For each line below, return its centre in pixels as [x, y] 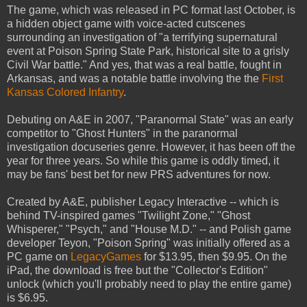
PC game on [39, 256]
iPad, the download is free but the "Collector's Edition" [137, 270]
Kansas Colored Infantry [65, 92]
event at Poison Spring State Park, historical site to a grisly [148, 51]
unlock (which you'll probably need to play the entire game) [149, 284]
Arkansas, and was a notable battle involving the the [134, 78]
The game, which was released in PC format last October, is [151, 10]
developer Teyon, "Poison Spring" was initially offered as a [148, 243]
